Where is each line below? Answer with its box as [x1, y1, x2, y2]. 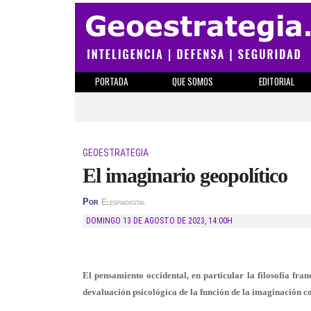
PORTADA [94, 74, 128, 88]
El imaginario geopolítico [83, 164, 287, 187]
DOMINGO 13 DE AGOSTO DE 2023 [91, 216, 205, 226]
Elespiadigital [101, 198, 145, 206]
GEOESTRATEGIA [83, 147, 149, 158]
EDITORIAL [258, 74, 294, 88]
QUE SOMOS [172, 74, 213, 88]
